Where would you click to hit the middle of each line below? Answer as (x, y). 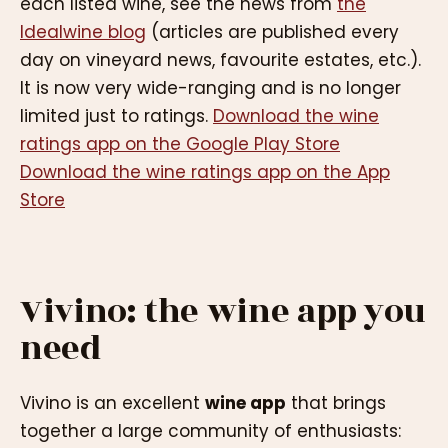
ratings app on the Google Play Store (180, 143)
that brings (336, 402)
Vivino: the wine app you (223, 311)
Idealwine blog (83, 31)
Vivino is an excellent (112, 402)
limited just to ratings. (116, 115)
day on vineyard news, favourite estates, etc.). (220, 59)
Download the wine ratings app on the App (205, 171)
